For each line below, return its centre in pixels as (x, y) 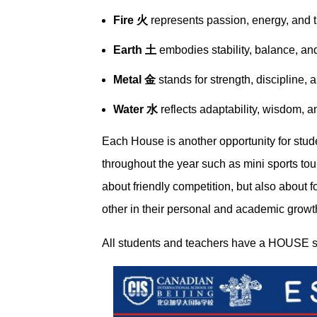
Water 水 (136, 110)
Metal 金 (135, 80)
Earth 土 (135, 50)
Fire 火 (131, 21)
